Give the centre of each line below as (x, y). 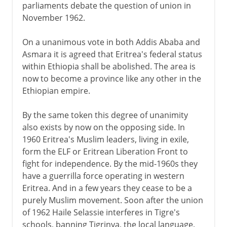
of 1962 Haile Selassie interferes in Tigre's (101, 212)
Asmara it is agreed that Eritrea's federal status (112, 54)
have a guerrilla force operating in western (103, 176)
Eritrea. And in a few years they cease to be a (107, 188)
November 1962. (53, 17)
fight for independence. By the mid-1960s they (110, 163)
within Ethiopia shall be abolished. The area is (109, 66)
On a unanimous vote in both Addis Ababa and (111, 42)
